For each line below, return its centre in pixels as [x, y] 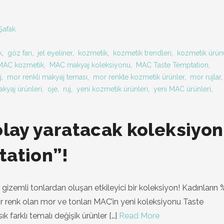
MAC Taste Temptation [172, 65]
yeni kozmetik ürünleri [112, 89]
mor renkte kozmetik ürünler [139, 77]
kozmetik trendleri [142, 53]
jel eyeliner [55, 53]
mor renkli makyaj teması [47, 77]
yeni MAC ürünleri [182, 89]
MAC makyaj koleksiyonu [90, 65]
